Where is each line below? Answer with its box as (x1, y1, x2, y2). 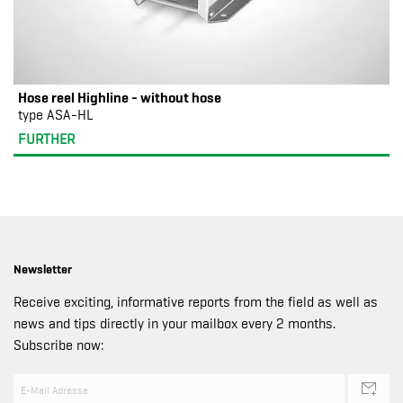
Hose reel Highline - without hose (18, 89, 221, 105)
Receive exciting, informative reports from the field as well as (13, 294, 378, 310)
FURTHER (18, 131, 75, 148)
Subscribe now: (13, 337, 103, 354)
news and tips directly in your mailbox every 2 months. (13, 316, 336, 332)
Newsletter (13, 262, 72, 276)
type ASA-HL (18, 107, 94, 123)
